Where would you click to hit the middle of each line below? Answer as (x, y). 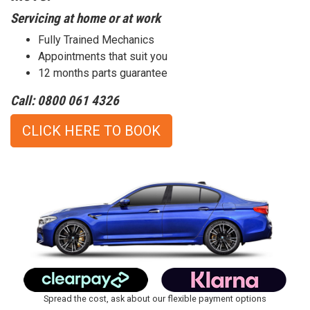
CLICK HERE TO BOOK (91, 131)
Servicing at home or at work (85, 18)
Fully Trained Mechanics (96, 40)
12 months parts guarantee (103, 73)
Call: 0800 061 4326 (65, 101)
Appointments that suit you (103, 56)
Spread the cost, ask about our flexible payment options (155, 298)
